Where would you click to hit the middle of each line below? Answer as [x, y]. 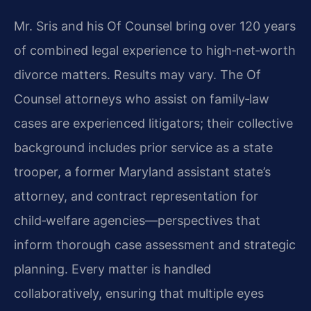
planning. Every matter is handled [112, 269]
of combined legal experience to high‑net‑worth [155, 51]
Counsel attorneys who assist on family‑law [142, 99]
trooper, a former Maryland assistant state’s [142, 172]
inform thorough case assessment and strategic [155, 245]
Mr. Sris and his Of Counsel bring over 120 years [155, 26]
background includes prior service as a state [143, 148]
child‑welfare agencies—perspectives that [137, 221]
